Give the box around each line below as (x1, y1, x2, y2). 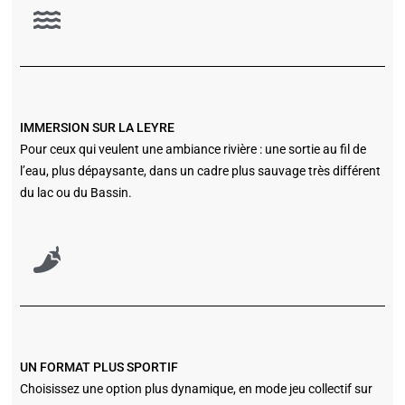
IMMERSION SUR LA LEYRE (19, 120, 174, 136)
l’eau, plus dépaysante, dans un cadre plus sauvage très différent (19, 164, 381, 179)
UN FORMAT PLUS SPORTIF (19, 360, 178, 375)
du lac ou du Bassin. (19, 185, 132, 201)
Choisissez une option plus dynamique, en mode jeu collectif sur (19, 381, 372, 397)
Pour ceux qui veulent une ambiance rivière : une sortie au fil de (19, 142, 366, 157)
